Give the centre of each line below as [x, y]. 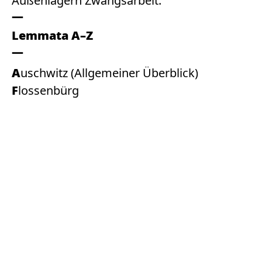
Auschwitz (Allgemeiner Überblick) [109, 73]
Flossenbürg [49, 90]
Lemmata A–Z [52, 35]
